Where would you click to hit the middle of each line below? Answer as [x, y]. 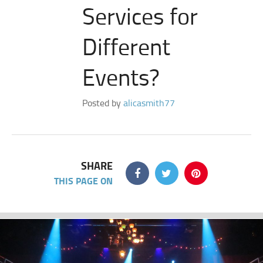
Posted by [103, 103]
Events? [121, 77]
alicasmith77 [149, 103]
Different [126, 46]
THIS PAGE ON [83, 181]
